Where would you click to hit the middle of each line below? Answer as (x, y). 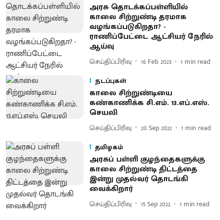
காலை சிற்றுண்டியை (131, 93)
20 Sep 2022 (156, 128)
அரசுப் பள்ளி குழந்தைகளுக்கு (147, 159)
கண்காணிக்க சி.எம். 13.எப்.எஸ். (149, 103)
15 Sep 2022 (155, 204)
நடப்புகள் (110, 81)
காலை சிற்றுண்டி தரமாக (138, 17)
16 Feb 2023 (156, 61)
